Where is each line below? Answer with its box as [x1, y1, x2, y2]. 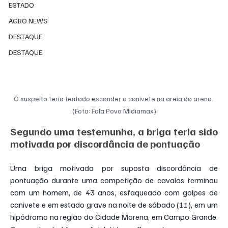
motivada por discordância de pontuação [10, 137, 201, 151]
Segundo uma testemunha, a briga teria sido [10, 125, 218, 138]
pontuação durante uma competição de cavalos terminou [10, 175, 218, 186]
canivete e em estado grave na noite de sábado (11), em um [10, 199, 218, 210]
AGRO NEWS [9, 16, 48, 25]
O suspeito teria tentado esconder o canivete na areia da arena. [13, 94, 215, 103]
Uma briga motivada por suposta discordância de [10, 163, 218, 174]
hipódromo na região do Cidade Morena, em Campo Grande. [10, 212, 218, 222]
